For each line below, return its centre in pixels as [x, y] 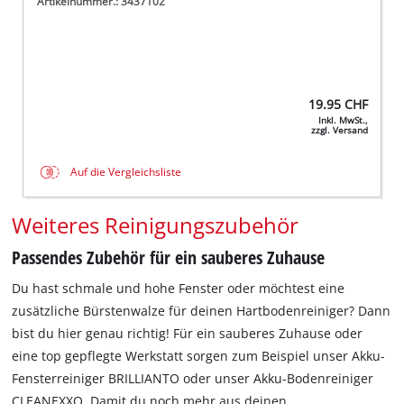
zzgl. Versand [339, 130]
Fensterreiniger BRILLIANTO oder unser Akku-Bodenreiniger [193, 379]
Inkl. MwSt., [343, 120]
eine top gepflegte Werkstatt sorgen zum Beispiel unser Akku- [199, 356]
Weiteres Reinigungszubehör [156, 225]
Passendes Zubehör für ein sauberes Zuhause [169, 257]
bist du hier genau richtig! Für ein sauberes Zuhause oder [188, 334]
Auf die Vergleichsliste [126, 172]
